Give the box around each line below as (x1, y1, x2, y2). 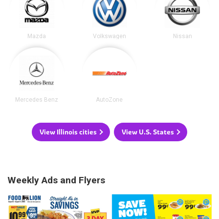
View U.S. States (122, 127, 174, 136)
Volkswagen (92, 32, 126, 40)
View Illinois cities (40, 127, 97, 136)
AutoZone (96, 96, 123, 103)
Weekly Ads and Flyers (7, 174, 105, 186)
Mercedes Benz (15, 96, 58, 103)
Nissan (173, 32, 192, 40)
